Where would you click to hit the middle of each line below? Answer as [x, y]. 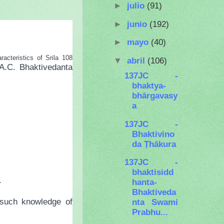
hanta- [145, 182]
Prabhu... [150, 212]
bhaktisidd [153, 172]
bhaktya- [149, 86]
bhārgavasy [155, 96]
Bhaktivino [153, 134]
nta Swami [155, 202]
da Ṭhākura [154, 144]
